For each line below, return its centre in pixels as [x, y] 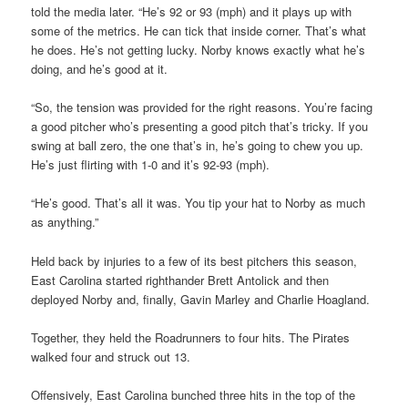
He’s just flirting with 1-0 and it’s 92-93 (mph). [151, 165]
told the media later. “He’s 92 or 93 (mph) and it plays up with [192, 12]
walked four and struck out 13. [111, 356]
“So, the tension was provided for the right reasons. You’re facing [202, 107]
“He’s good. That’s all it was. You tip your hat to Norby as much [199, 203]
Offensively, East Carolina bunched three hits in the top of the [194, 394]
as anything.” [65, 222]
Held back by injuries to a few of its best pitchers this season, [194, 260]
